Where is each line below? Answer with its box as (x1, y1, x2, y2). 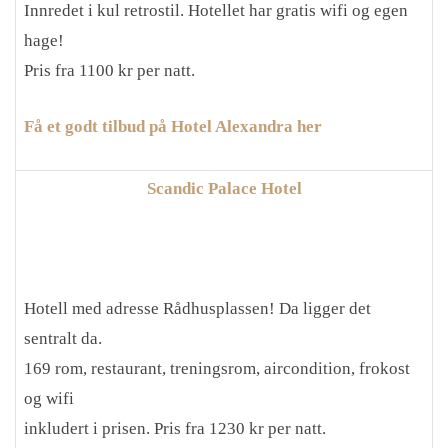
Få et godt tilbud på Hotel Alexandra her (24, 116, 322, 136)
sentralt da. (24, 329, 102, 348)
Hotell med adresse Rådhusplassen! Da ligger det (24, 299, 371, 318)
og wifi (24, 389, 74, 408)
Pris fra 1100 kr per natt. (24, 61, 195, 80)
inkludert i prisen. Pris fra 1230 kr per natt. (24, 419, 326, 438)
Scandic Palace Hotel (146, 179, 302, 198)
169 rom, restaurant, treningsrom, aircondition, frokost (24, 359, 410, 378)
